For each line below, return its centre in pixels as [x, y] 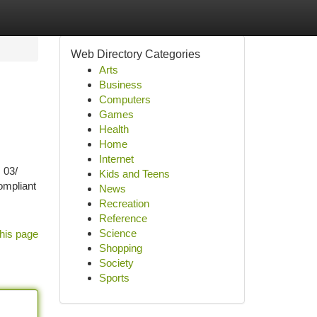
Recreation [124, 203]
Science [117, 233]
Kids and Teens [134, 174]
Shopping [120, 248]
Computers [125, 99]
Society [116, 263]
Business [120, 85]
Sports [114, 278]
